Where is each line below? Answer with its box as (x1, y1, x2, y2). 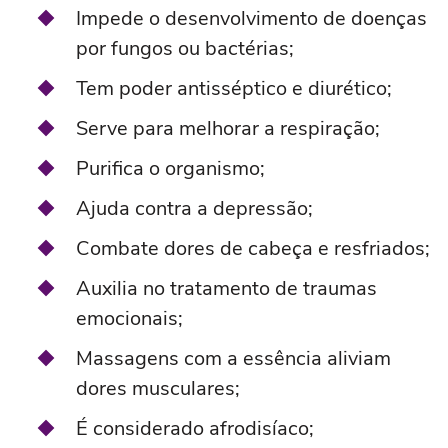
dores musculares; (76, 375, 240, 403)
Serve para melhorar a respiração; (76, 115, 380, 143)
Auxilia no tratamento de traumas (76, 275, 377, 303)
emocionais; (76, 305, 183, 333)
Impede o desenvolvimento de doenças (76, 5, 427, 33)
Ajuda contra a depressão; (76, 195, 313, 223)
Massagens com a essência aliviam (76, 345, 391, 373)
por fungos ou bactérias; (76, 35, 294, 63)
